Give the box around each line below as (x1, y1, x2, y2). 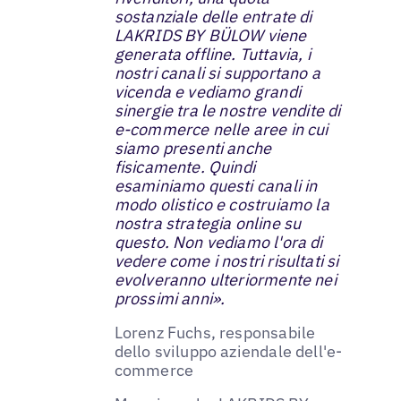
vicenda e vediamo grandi (114, 81, 301, 102)
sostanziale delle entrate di (114, 5, 312, 27)
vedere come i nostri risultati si (114, 250, 339, 271)
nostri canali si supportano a (114, 62, 320, 83)
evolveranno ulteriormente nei (114, 269, 337, 290)
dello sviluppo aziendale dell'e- (114, 340, 343, 362)
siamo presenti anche (114, 137, 272, 158)
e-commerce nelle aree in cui (114, 118, 328, 140)
